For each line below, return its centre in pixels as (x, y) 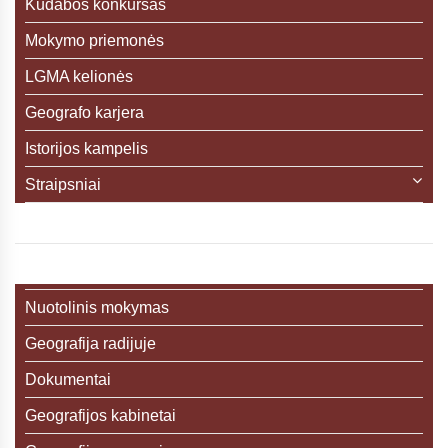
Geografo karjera (84, 112)
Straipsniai (63, 184)
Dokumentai (68, 379)
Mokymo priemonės (94, 40)
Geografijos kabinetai (100, 415)
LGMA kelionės (79, 76)
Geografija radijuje (90, 343)
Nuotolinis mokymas (97, 307)
